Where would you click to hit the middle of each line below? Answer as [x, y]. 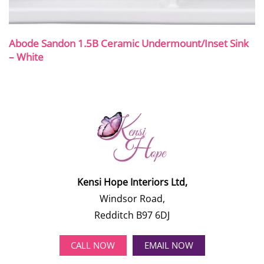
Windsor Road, [132, 198]
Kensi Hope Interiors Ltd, [132, 182]
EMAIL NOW [169, 245]
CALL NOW [93, 245]
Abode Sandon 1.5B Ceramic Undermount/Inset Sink [129, 44]
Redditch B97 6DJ [132, 215]
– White [26, 57]
